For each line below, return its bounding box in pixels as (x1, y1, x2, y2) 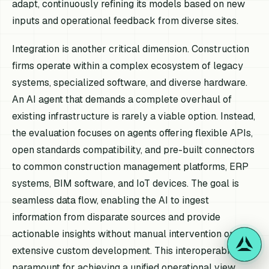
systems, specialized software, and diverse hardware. (12, 76, 248, 89)
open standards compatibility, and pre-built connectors (12, 144, 255, 157)
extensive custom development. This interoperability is (12, 244, 253, 258)
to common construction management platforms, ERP (12, 160, 249, 174)
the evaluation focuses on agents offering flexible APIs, (12, 127, 253, 140)
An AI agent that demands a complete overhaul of (12, 93, 232, 106)
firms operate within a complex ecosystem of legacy (12, 59, 244, 73)
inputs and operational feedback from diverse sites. (12, 14, 239, 27)
